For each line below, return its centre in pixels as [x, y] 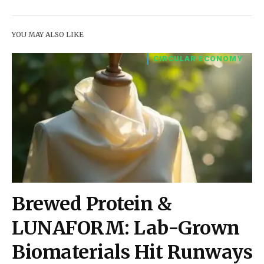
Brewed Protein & [92, 204]
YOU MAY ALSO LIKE [48, 34]
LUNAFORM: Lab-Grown [126, 228]
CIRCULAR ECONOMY [198, 58]
